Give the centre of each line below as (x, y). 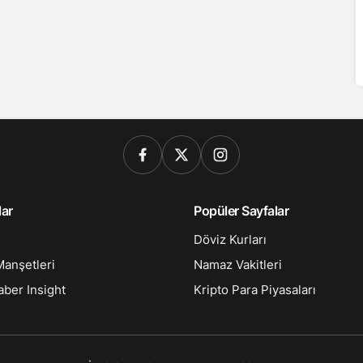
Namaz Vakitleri (238, 265)
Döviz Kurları (230, 239)
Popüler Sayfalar (241, 211)
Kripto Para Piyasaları (255, 290)
